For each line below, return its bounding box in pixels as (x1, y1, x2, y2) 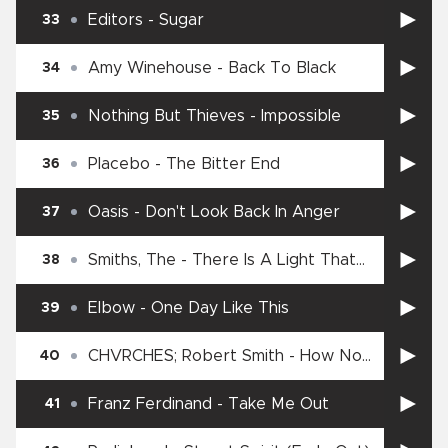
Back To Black (228, 60, 336, 77)
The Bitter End (166, 156, 280, 173)
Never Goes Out (88, 272, 215, 289)
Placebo (88, 156, 150, 173)
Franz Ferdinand (88, 396, 212, 413)
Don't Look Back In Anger (145, 204, 340, 221)
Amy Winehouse (88, 60, 212, 77)
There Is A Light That (192, 252, 356, 269)
